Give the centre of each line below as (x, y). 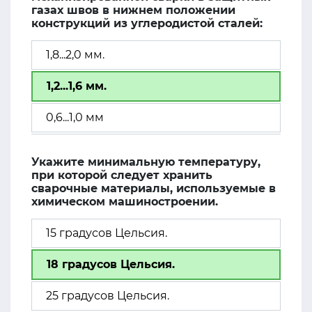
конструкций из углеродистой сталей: (147, 23)
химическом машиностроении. (125, 202)
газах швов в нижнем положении (133, 10)
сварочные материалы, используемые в (154, 188)
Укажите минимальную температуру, (146, 162)
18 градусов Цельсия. (111, 264)
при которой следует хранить (122, 175)
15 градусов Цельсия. (107, 233)
